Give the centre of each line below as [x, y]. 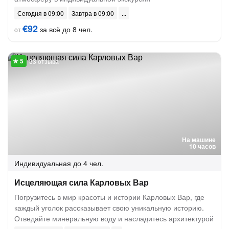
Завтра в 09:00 [93, 13]
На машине [199, 140]
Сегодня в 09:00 [41, 13]
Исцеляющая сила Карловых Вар [82, 182]
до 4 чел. [88, 163]
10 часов [202, 146]
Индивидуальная [43, 163]
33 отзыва [44, 61]
